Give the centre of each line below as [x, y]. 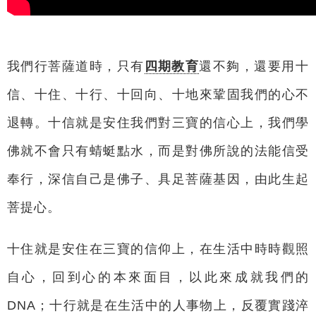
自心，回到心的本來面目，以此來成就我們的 [158, 278]
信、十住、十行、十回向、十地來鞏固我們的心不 [158, 94]
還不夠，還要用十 [254, 66]
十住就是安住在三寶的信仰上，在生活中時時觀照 [158, 249]
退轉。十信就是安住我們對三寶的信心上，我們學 [158, 122]
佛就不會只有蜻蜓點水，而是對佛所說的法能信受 [158, 151]
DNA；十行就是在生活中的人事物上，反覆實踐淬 [158, 306]
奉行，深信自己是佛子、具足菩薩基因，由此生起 [158, 179]
